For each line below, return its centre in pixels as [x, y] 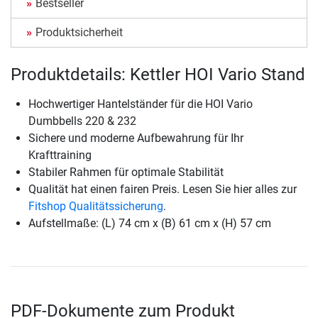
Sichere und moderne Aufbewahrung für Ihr [136, 138]
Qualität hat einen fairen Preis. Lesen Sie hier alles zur [163, 190]
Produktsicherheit [79, 33]
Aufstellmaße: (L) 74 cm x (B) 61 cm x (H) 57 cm [150, 224]
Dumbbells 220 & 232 [82, 121]
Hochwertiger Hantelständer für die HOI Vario [141, 104]
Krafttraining [60, 155]
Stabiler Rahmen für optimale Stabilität [126, 172]
